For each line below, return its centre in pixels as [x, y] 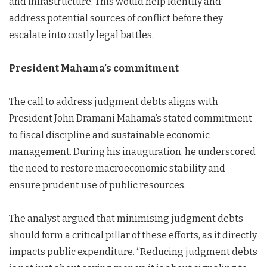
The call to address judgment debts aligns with [114, 102]
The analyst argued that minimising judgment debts [126, 218]
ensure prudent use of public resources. [97, 185]
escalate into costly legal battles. [81, 35]
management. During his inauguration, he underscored [132, 152]
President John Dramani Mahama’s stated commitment [131, 118]
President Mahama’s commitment [94, 68]
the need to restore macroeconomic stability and [117, 168]
